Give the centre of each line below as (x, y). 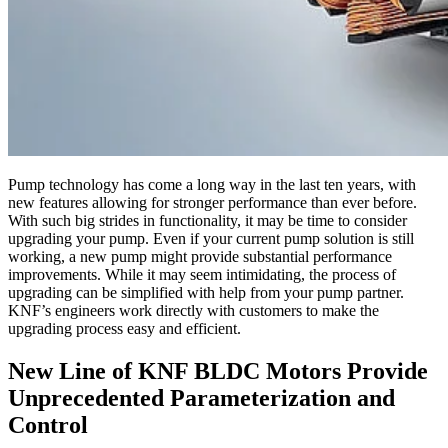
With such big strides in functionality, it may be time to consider (207, 220)
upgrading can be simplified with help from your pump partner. (206, 292)
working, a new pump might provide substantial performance (200, 256)
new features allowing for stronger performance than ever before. (212, 202)
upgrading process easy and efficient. (124, 328)
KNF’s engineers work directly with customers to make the (193, 310)
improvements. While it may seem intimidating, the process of (202, 274)
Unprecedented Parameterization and (201, 397)
